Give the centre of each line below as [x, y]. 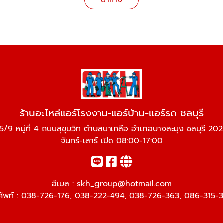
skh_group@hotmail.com [124, 184]
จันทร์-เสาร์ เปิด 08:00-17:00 [111, 141]
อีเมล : [64, 184]
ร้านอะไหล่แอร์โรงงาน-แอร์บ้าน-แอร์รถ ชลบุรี [111, 113]
